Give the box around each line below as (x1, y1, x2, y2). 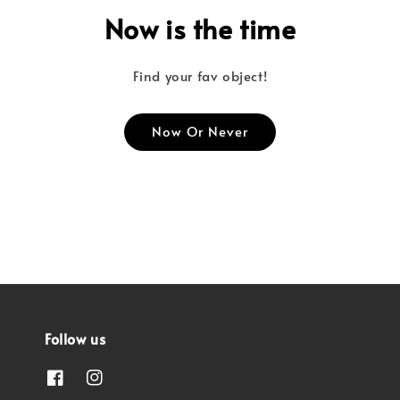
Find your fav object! (132, 65, 268, 85)
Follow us (45, 328, 106, 348)
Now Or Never (152, 121, 248, 140)
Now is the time (104, 9, 296, 46)
